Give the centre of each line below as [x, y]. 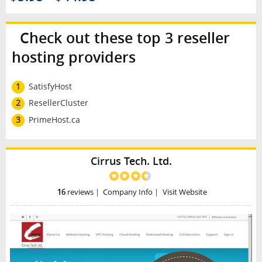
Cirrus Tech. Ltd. [131, 161]
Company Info [128, 192]
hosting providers [73, 57]
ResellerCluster [58, 103]
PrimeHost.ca [54, 120]
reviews [79, 192]
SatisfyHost [50, 86]
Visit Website [185, 192]
